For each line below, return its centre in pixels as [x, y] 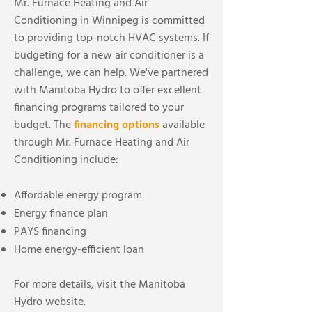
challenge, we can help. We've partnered [111, 73]
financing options [117, 125]
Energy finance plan [61, 214]
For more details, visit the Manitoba [100, 285]
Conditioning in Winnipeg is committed [109, 21]
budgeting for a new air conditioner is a [109, 56]
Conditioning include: [66, 160]
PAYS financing [50, 232]
